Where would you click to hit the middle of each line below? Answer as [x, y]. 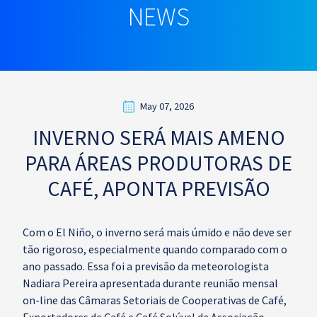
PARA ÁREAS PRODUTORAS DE [158, 163]
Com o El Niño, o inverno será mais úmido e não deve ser [157, 232]
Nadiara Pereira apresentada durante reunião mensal [150, 283]
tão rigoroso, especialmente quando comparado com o [155, 249]
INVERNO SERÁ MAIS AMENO [158, 137]
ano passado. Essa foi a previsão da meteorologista [146, 266]
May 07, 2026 [167, 106]
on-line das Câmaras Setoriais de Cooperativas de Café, [155, 300]
